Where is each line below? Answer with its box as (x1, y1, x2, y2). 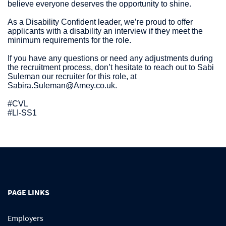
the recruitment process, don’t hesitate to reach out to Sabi (8, 63, 214, 72)
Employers (8, 213, 43, 223)
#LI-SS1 (8, 108, 37, 117)
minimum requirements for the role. (8, 35, 131, 44)
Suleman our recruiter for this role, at (8, 72, 137, 81)
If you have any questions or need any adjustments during (8, 53, 213, 63)
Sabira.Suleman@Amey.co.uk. (8, 81, 117, 90)
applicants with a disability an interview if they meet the (8, 26, 203, 35)
